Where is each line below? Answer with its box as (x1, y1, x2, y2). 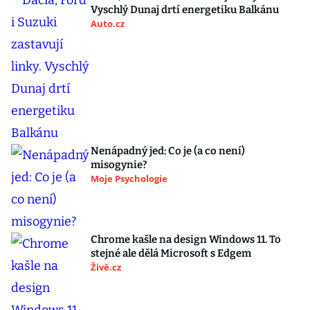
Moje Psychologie (91, 172, 167, 185)
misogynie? (91, 158, 147, 172)
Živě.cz (91, 261, 121, 274)
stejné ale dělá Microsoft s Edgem (91, 247, 251, 260)
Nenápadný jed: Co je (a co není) (91, 145, 245, 158)
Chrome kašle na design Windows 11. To (91, 233, 281, 246)
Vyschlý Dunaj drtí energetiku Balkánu (91, 3, 279, 17)
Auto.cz (91, 17, 125, 30)
